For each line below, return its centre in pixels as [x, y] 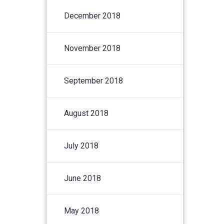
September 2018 [94, 80]
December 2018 [92, 15]
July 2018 [81, 145]
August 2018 [86, 113]
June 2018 [83, 178]
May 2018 [82, 210]
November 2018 [92, 48]
